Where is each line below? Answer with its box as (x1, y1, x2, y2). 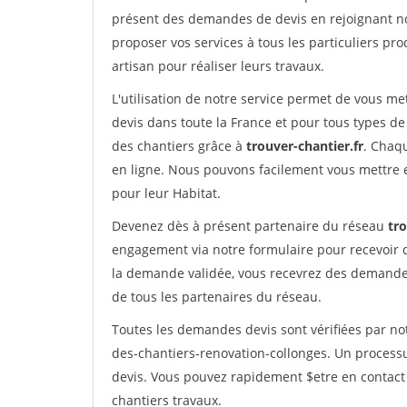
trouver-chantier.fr (246, 137, 363, 154)
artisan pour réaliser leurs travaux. (112, 57, 324, 74)
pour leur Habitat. (112, 184, 221, 202)
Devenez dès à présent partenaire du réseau (112, 217, 388, 234)
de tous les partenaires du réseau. (112, 288, 322, 305)
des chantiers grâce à (112, 137, 246, 154)
